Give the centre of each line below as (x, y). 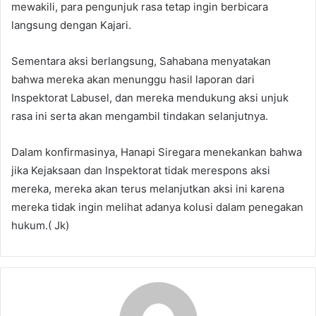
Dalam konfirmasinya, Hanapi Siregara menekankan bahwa (157, 152)
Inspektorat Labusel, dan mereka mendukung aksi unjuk (150, 98)
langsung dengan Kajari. (71, 25)
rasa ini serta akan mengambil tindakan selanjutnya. (140, 116)
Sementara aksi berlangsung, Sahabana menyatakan (141, 61)
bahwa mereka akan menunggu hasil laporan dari (133, 80)
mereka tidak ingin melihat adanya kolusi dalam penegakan (157, 207)
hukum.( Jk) (40, 226)
